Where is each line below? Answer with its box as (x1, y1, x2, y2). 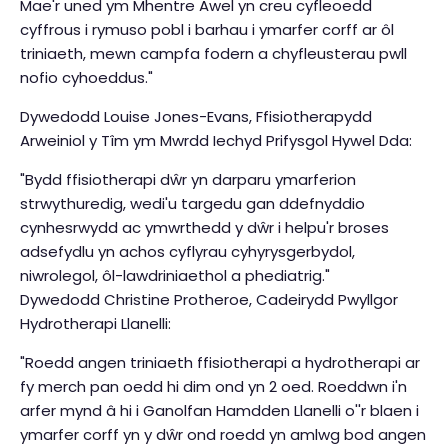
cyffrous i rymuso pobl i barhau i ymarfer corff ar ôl (20, 19, 394, 41)
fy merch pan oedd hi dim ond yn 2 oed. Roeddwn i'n (20, 376, 407, 398)
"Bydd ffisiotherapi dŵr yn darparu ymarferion (20, 169, 356, 191)
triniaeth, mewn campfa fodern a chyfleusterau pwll (20, 43, 407, 65)
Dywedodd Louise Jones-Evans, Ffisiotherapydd (20, 106, 372, 128)
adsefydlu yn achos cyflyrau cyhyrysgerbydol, (20, 241, 355, 263)
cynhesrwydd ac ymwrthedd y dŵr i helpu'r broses (20, 217, 389, 239)
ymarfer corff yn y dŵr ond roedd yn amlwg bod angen (20, 424, 426, 446)
